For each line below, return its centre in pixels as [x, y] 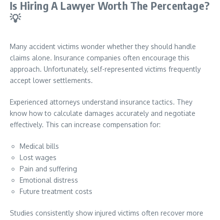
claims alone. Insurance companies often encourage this [100, 58]
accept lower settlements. [51, 80]
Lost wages [38, 157]
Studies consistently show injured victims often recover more [107, 213]
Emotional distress [49, 180]
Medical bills [39, 146]
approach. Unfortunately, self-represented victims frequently [105, 69]
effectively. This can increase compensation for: [85, 124]
